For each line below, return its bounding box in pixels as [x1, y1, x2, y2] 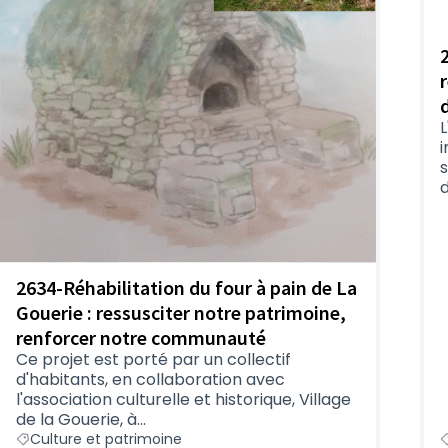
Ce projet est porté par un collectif [16, 347, 291, 371]
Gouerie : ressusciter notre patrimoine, [16, 299, 346, 325]
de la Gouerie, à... [16, 407, 146, 431]
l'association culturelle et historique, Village [16, 387, 351, 411]
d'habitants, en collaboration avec [16, 367, 285, 391]
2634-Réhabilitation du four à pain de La [16, 274, 357, 300]
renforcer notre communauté [16, 324, 266, 350]
